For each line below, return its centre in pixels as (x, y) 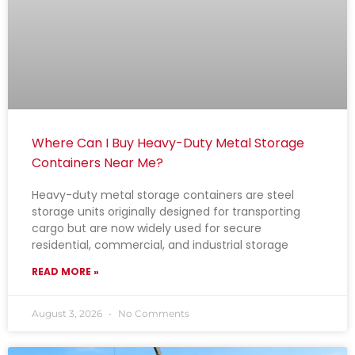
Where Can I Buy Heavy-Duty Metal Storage (168, 143)
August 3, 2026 (68, 314)
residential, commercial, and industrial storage (160, 245)
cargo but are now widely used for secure (147, 229)
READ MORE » (65, 272)
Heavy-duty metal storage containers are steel (163, 195)
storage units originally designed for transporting (166, 212)
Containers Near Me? (97, 163)
